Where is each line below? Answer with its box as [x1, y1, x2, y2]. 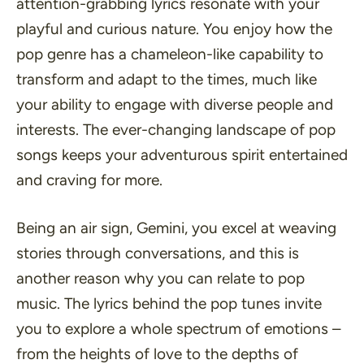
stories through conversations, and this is [16, 244, 299, 262]
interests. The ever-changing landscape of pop [16, 119, 336, 139]
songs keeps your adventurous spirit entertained [16, 145, 348, 164]
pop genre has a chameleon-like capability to [16, 44, 323, 63]
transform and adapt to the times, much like [16, 69, 317, 89]
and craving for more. [16, 170, 162, 189]
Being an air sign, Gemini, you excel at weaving [16, 219, 336, 237]
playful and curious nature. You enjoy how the [16, 19, 332, 38]
